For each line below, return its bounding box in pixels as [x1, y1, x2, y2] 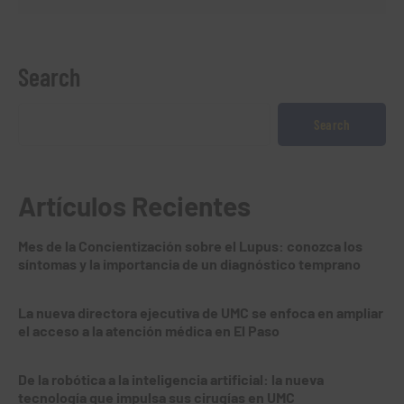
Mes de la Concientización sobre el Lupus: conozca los [18, 236, 363, 254]
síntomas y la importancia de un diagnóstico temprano [18, 254, 361, 272]
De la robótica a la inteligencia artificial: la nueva [18, 370, 324, 388]
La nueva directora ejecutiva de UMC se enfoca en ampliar [18, 303, 383, 321]
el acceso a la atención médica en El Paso [18, 321, 280, 339]
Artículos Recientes [18, 188, 251, 222]
